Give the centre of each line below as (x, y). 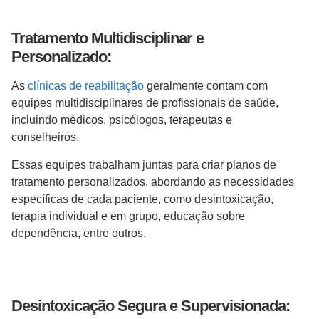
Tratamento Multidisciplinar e (108, 38)
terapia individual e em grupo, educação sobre (128, 216)
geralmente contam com (206, 86)
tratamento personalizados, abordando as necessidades (153, 182)
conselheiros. (47, 137)
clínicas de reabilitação (86, 86)
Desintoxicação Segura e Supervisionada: (151, 305)
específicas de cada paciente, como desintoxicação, (142, 199)
